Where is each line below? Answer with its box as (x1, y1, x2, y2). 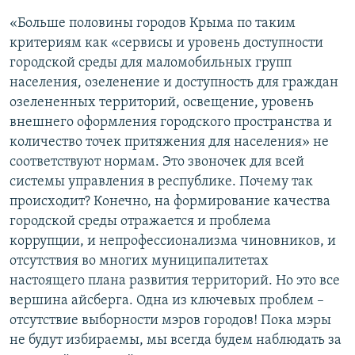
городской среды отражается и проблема (10, 214, 271, 230)
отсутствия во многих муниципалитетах (10, 254, 269, 269)
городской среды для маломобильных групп (10, 55, 292, 71)
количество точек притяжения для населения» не (10, 135, 329, 151)
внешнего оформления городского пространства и (10, 115, 332, 131)
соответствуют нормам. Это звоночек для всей (10, 155, 304, 170)
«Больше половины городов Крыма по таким (10, 16, 296, 32)
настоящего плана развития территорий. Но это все (10, 273, 340, 289)
